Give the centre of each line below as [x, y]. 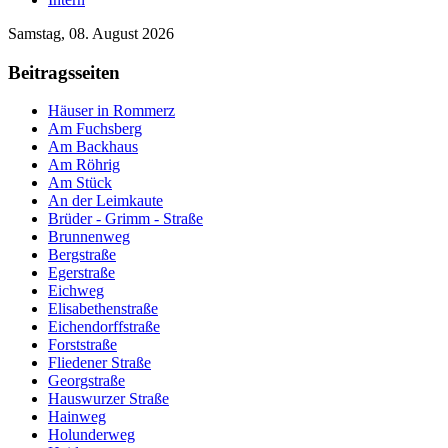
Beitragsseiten [64, 72]
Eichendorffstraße [104, 327]
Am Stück [80, 183]
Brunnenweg [89, 237]
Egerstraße [81, 273]
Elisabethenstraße [103, 309]
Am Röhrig [84, 165]
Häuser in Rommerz [111, 111]
